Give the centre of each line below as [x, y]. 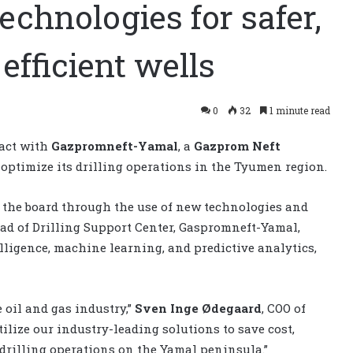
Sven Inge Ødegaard [197, 308]
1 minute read [299, 110]
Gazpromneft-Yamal [115, 145]
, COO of [284, 308]
